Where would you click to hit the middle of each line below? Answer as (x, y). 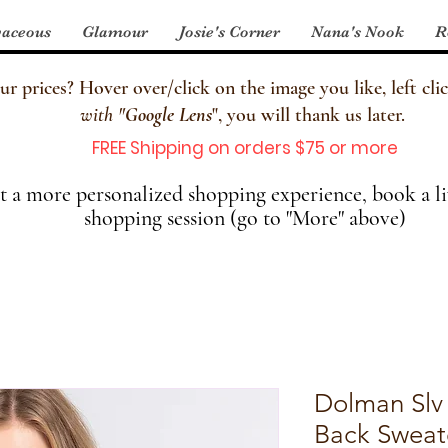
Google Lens (168, 114)
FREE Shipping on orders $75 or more (245, 147)
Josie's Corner (229, 32)
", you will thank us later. (310, 114)
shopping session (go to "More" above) (245, 217)
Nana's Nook (357, 32)
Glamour (115, 32)
